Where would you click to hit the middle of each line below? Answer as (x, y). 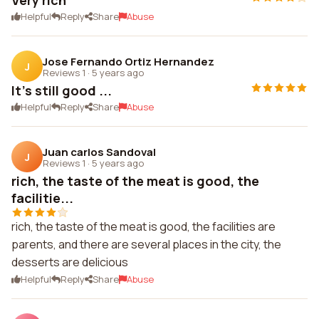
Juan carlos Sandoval (99, 152)
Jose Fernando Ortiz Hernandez (129, 61)
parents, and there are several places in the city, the (146, 244)
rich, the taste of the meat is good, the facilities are (143, 226)
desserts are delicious (70, 262)
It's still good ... (62, 90)
